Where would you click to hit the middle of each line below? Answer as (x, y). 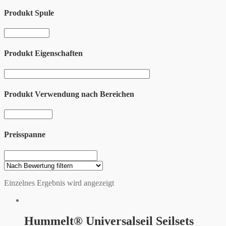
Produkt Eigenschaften (43, 53)
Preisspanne (25, 135)
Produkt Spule (29, 13)
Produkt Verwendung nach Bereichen (69, 94)
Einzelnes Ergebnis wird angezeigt (59, 183)
